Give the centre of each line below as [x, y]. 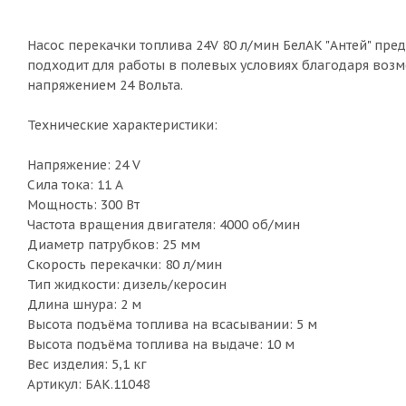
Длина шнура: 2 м [84, 305]
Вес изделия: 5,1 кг [87, 365]
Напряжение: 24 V [84, 165]
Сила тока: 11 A [75, 185]
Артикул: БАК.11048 [88, 385]
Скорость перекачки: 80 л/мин [125, 265]
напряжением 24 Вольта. [105, 86]
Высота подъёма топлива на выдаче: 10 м [161, 345]
